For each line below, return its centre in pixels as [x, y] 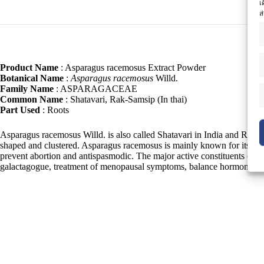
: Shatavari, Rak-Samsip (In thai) [126, 100]
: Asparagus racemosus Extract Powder [132, 68]
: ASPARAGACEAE [97, 89]
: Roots [56, 110]
